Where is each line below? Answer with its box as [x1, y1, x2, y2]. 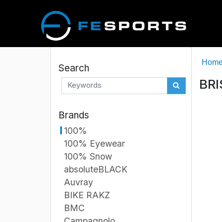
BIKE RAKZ [64, 189, 110, 200]
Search [58, 62, 89, 74]
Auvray [64, 176, 93, 187]
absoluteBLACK [64, 164, 127, 174]
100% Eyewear [64, 138, 125, 149]
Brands [58, 109, 89, 121]
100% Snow [64, 151, 112, 162]
